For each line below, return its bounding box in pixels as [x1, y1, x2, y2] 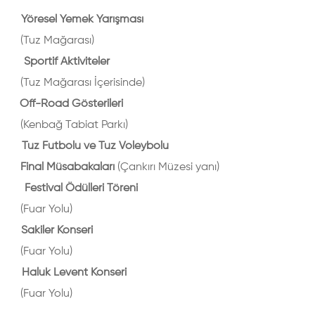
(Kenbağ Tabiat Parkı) [20, 120, 128, 131]
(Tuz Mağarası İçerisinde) [20, 77, 145, 89]
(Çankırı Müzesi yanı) [117, 162, 219, 173]
